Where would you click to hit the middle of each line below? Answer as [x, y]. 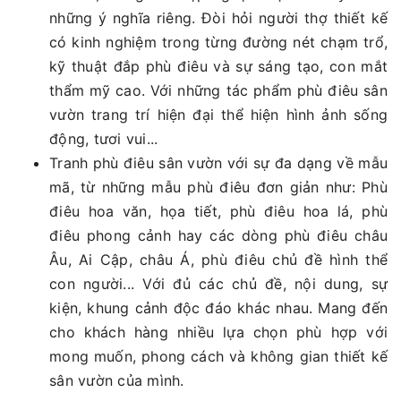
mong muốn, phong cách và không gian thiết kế [218, 356]
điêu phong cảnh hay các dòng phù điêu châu [218, 235]
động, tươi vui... [104, 138]
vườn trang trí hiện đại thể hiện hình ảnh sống [218, 114]
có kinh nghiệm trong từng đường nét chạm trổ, [218, 42]
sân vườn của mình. [117, 380]
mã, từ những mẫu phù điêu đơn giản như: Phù [218, 187]
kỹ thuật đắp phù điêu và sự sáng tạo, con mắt [218, 66]
